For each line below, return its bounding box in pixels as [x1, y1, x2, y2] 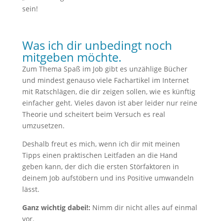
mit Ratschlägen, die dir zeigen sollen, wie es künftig [22, 87, 195, 96]
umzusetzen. [22, 121, 65, 130]
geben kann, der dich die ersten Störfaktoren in [22, 162, 179, 171]
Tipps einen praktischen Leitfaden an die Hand [22, 150, 178, 160]
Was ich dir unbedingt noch [22, 37, 172, 53]
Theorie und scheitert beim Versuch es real [22, 110, 165, 119]
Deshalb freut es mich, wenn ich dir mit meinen [22, 139, 180, 148]
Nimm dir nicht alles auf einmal [90, 203, 197, 212]
